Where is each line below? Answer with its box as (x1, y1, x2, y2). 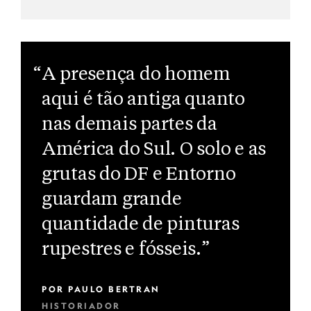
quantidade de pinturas (42, 215, 239, 234)
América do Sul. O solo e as (42, 140, 266, 159)
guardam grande (42, 190, 182, 209)
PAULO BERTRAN (68, 284, 160, 294)
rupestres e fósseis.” (42, 240, 210, 259)
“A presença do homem (33, 65, 230, 84)
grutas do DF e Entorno (42, 165, 236, 184)
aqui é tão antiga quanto (42, 90, 245, 109)
